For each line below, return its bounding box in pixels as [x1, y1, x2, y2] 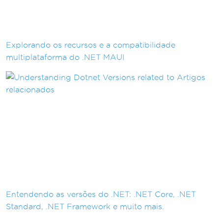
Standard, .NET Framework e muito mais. [6, 202, 164, 211]
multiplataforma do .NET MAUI [6, 53, 124, 61]
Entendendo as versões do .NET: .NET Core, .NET [6, 190, 196, 198]
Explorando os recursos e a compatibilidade [6, 40, 175, 49]
